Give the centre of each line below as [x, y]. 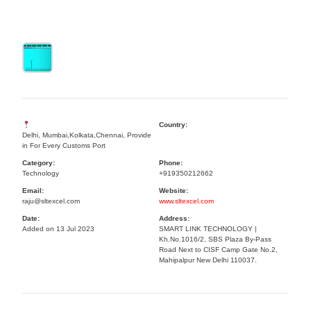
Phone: [171, 163]
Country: [173, 125]
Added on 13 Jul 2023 [58, 229]
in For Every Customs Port [64, 145]
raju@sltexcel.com [51, 201]
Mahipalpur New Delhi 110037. [208, 260]
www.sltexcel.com [186, 201]
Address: [174, 218]
